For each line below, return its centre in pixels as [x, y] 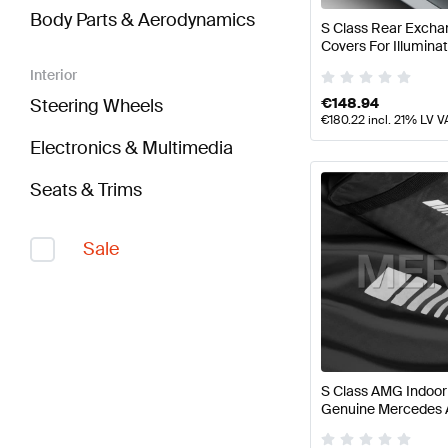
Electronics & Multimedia [131, 148]
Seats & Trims [86, 190]
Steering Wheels [96, 106]
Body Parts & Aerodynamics [142, 20]
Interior [53, 75]
